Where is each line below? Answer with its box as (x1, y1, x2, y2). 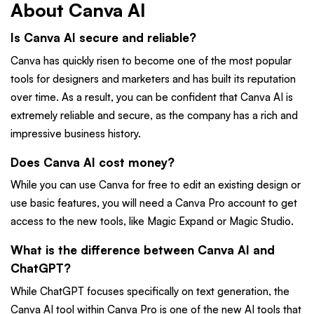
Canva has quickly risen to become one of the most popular (11, 53, 292, 67)
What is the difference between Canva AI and (11, 243, 275, 258)
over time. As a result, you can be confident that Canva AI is (11, 90, 293, 104)
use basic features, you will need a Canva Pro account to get (11, 196, 297, 210)
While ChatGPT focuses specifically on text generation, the (11, 284, 289, 298)
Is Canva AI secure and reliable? (11, 30, 196, 46)
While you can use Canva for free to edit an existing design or (11, 178, 301, 192)
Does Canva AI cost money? (11, 154, 175, 170)
